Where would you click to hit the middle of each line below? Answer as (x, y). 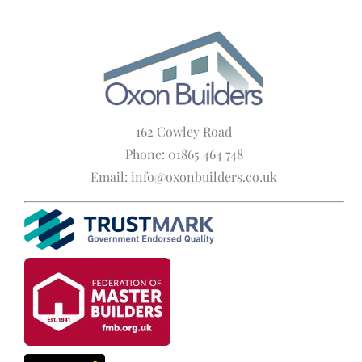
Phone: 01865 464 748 (184, 154)
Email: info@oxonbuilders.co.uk (184, 177)
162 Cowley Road (184, 132)
